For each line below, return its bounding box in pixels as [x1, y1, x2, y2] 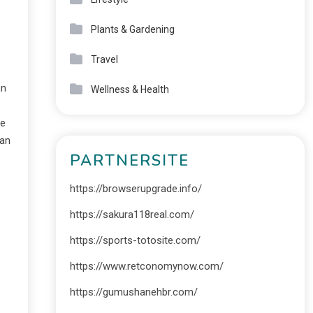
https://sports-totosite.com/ [69, 234, 201, 247]
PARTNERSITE [69, 150, 189, 171]
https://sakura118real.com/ [69, 208, 194, 221]
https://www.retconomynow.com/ [69, 260, 224, 272]
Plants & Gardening [90, 24, 175, 35]
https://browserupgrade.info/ [69, 182, 202, 195]
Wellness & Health [90, 84, 169, 95]
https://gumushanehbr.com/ [69, 286, 198, 298]
